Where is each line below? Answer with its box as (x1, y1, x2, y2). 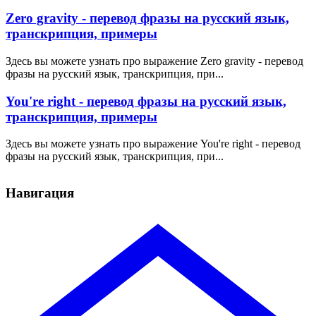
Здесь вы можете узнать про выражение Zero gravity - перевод (6, 54, 303, 67)
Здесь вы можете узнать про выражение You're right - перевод (6, 138, 300, 150)
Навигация (6, 186, 74, 201)
